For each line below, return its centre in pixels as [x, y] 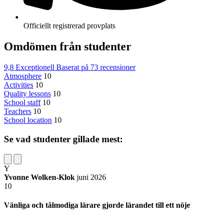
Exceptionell [35, 67]
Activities [19, 85]
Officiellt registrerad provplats [69, 26]
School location [28, 120]
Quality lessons [27, 94]
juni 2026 [91, 177]
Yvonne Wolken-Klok [39, 177]
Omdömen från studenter [68, 47]
